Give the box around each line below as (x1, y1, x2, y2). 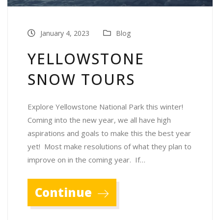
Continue (35, 184, 95, 201)
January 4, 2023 (38, 28, 89, 38)
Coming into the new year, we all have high (27, 115, 171, 125)
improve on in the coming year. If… (27, 155, 145, 165)
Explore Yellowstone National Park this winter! (27, 102, 183, 112)
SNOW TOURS (27, 69, 135, 90)
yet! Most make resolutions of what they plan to (27, 141, 192, 152)
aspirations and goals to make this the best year (27, 128, 191, 138)
